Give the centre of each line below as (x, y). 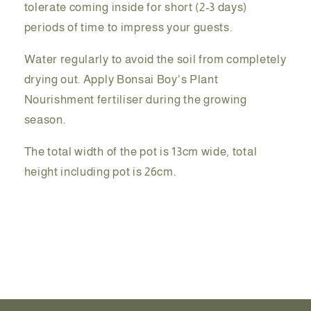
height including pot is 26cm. (100, 172)
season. (45, 120)
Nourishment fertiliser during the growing (135, 100)
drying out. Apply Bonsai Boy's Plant (121, 79)
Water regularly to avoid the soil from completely (155, 59)
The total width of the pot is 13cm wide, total (141, 152)
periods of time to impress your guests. (128, 27)
